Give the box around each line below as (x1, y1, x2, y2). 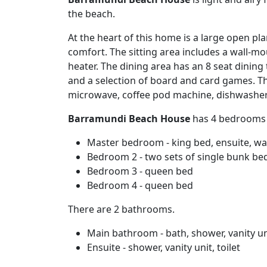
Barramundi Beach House (68, 112, 190, 125)
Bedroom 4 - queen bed (87, 179, 193, 192)
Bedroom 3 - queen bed (87, 164, 193, 178)
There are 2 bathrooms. (68, 203, 175, 216)
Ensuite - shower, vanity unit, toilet (87, 241, 240, 254)
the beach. (68, 7, 115, 20)
